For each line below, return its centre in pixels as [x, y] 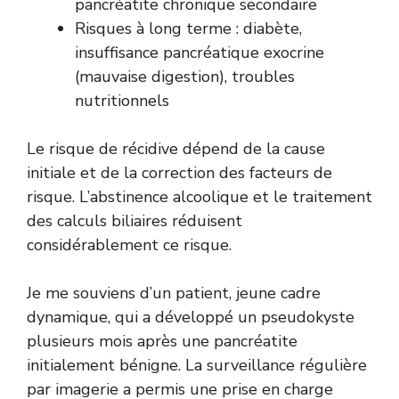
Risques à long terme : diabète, [188, 28]
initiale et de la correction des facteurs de [179, 172]
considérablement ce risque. [129, 244]
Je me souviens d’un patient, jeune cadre [174, 293]
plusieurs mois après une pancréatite [162, 341]
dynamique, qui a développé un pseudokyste [191, 317]
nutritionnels [122, 100]
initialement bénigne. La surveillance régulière [197, 365]
